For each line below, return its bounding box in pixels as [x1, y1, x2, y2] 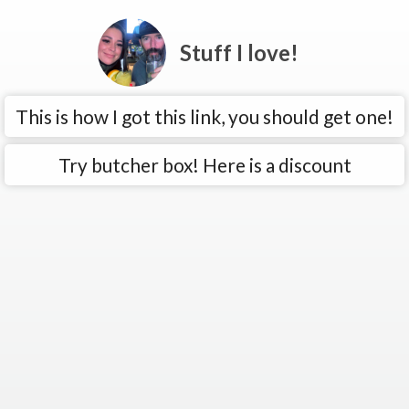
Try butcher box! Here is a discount [58, 153, 351, 176]
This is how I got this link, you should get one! [16, 105, 393, 128]
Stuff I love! [179, 39, 299, 66]
